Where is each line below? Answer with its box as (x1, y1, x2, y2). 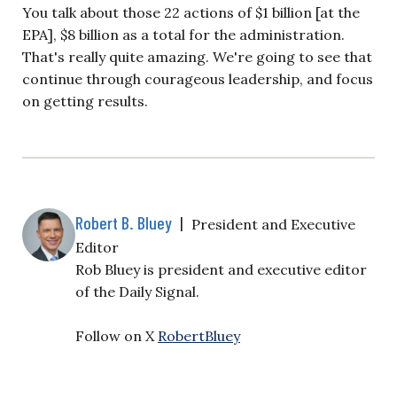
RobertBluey (158, 326, 240, 345)
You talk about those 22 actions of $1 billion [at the (22, 3, 360, 21)
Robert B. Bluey (75, 211, 172, 233)
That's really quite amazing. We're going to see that (22, 47, 372, 66)
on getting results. (22, 91, 148, 110)
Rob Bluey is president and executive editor (75, 260, 367, 278)
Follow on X (75, 326, 158, 345)
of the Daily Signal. (75, 282, 199, 300)
